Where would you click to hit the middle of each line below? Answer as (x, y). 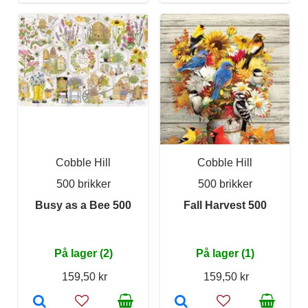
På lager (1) (225, 253)
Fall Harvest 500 (225, 205)
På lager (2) (83, 253)
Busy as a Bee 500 (83, 205)
